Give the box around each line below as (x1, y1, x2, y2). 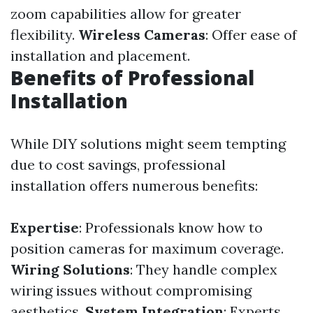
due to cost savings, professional (10, 156, 226, 173)
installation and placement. (10, 47, 190, 64)
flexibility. (10, 26, 78, 43)
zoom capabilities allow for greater (10, 5, 241, 22)
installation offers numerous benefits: (10, 177, 258, 194)
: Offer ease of (205, 26, 297, 43)
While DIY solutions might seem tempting (10, 135, 286, 152)
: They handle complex (130, 261, 277, 278)
